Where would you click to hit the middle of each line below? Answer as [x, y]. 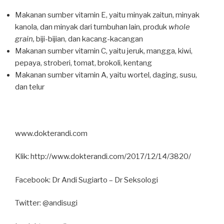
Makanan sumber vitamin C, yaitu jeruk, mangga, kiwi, [104, 51]
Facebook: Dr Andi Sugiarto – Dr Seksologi [86, 180]
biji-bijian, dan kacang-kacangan [89, 39]
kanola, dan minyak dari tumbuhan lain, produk [92, 27]
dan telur [30, 87]
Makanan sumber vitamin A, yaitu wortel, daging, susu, [106, 75]
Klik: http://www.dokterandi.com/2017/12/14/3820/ [103, 156]
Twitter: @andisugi [46, 203]
